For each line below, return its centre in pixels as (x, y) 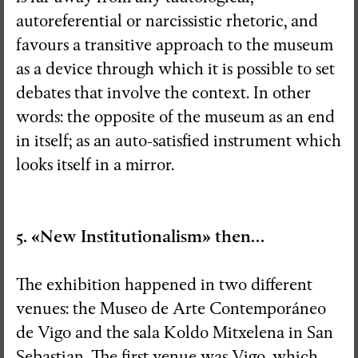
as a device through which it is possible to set (175, 69)
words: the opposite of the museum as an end (175, 117)
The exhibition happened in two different (164, 284)
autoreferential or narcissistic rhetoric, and (167, 21)
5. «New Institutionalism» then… (140, 237)
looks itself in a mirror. (95, 165)
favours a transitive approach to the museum (175, 45)
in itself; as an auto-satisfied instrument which (179, 141)
